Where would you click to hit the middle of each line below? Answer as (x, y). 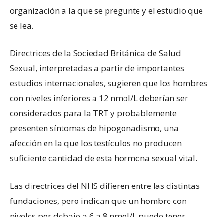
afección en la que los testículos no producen (96, 143)
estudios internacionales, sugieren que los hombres (108, 83)
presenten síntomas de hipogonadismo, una (94, 128)
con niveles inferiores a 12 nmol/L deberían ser (99, 98)
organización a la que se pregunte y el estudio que (106, 11)
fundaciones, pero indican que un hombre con (98, 201)
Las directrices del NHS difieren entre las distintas (105, 186)
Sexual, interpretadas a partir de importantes (97, 68)
